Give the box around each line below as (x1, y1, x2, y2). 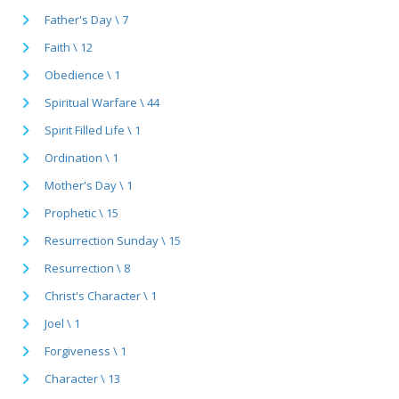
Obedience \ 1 (45, 66, 120, 83)
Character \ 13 (45, 370, 120, 387)
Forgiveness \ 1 (45, 342, 126, 359)
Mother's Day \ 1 (45, 176, 133, 193)
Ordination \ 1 (45, 149, 118, 166)
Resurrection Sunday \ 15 (45, 232, 181, 248)
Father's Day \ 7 (45, 11, 128, 28)
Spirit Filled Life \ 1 (45, 121, 141, 138)
